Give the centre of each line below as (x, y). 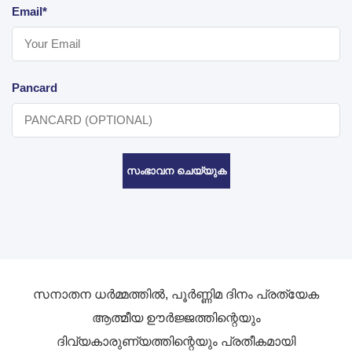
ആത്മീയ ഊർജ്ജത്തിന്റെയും (176, 317)
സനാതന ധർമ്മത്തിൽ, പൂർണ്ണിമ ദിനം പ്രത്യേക (176, 294)
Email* (29, 11)
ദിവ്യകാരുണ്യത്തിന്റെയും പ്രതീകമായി (176, 341)
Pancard (35, 87)
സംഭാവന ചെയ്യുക (176, 170)
